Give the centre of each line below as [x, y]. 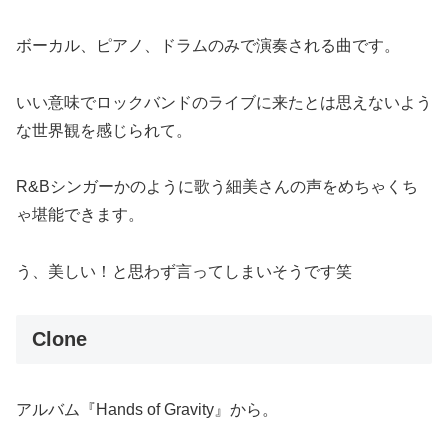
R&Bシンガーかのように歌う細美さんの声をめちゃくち [217, 187]
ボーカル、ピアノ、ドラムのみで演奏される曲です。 [208, 45]
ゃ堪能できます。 [80, 215]
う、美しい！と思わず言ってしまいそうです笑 [184, 272]
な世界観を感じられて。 [104, 130]
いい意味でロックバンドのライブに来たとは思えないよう [224, 102]
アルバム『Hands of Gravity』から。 [147, 410]
